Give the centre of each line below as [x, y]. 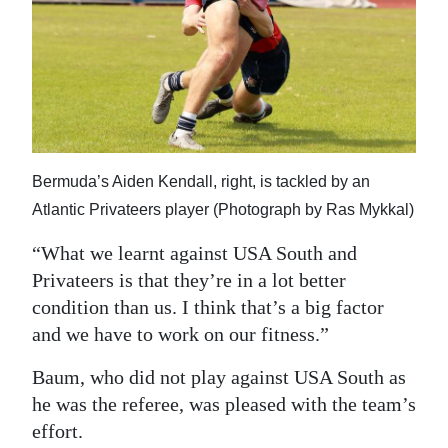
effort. [57, 430]
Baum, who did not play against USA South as [219, 376]
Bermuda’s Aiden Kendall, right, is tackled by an [201, 181]
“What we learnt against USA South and [194, 252]
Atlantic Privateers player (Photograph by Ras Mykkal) [223, 209]
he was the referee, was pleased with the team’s [224, 403]
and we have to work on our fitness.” [180, 333]
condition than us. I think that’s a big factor [208, 306]
